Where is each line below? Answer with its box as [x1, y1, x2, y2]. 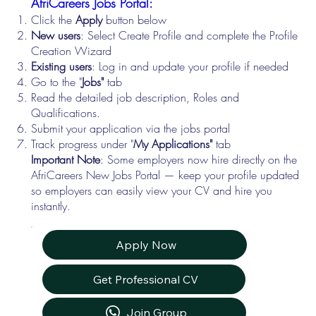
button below [102, 12, 167, 28]
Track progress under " [31, 136, 134, 152]
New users [31, 28, 81, 44]
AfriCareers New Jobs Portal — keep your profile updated [31, 167, 300, 183]
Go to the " [31, 74, 83, 90]
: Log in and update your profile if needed [92, 59, 289, 75]
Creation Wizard [31, 43, 112, 59]
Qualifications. [31, 105, 104, 121]
